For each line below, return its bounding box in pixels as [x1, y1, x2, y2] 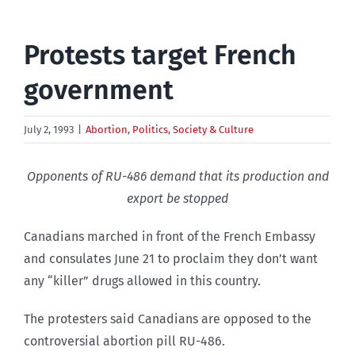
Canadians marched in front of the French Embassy [24, 228, 315, 244]
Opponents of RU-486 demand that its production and [26, 168, 329, 184]
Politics [132, 123, 168, 136]
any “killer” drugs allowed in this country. [24, 273, 261, 288]
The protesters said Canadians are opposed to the [24, 311, 311, 326]
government [24, 73, 174, 106]
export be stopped [127, 190, 228, 206]
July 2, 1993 [24, 123, 74, 136]
